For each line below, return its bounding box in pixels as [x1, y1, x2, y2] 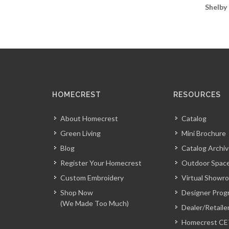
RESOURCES [173, 90, 221, 99]
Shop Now [60, 188, 93, 197]
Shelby [204, 2, 227, 11]
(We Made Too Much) [60, 198, 129, 208]
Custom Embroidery [60, 173, 124, 182]
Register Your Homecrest [60, 158, 142, 167]
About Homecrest [60, 113, 118, 123]
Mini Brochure [181, 128, 226, 138]
